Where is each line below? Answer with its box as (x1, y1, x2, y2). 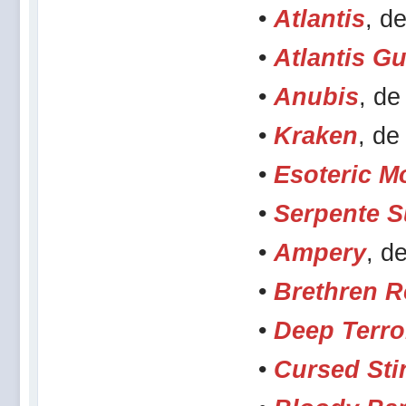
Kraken (274, 121, 358, 150)
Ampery (274, 238, 366, 266)
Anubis (274, 82, 359, 111)
